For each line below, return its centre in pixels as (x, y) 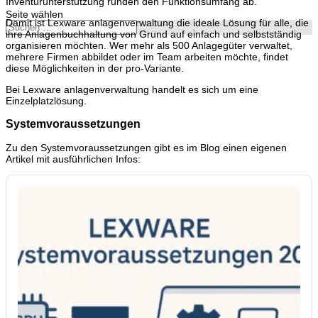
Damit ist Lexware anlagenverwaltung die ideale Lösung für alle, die (157, 22)
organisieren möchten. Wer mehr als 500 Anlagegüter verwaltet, (149, 45)
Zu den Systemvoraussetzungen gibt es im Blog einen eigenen (146, 147)
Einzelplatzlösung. (46, 100)
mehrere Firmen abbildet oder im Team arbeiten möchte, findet (147, 56)
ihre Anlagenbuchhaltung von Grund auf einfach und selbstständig (154, 34)
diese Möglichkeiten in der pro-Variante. (95, 68)
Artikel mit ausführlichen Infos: (73, 159)
